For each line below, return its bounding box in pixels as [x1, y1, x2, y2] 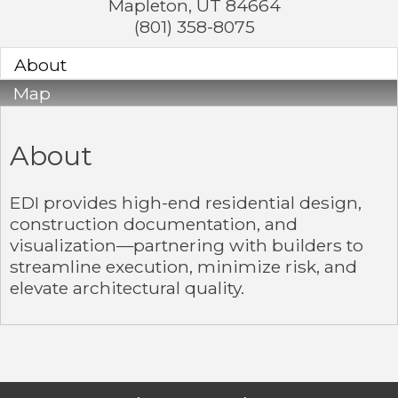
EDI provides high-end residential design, [10, 191, 362, 213]
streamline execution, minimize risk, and [10, 255, 357, 277]
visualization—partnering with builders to [10, 234, 363, 256]
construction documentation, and [10, 212, 298, 235]
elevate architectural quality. [10, 276, 244, 298]
